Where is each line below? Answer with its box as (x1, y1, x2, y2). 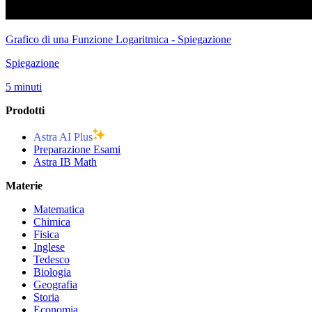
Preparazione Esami (33, 143, 120, 155)
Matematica (33, 203, 84, 215)
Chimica (33, 215, 70, 228)
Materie (6, 179, 42, 192)
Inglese (33, 240, 65, 253)
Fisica (33, 228, 59, 240)
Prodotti (6, 104, 45, 116)
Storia (33, 290, 59, 303)
